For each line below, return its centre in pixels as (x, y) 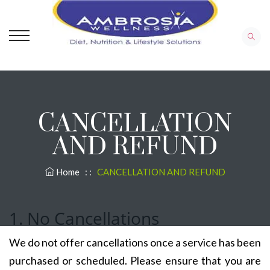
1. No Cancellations (84, 218)
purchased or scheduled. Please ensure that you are (135, 260)
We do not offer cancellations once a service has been (135, 242)
